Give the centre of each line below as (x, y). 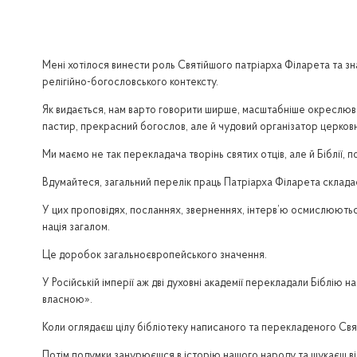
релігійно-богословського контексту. (130, 83)
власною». (67, 301)
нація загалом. (76, 228)
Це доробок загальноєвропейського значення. (154, 256)
